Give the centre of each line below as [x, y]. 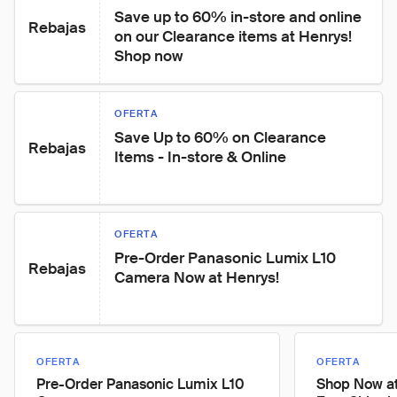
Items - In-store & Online [200, 157]
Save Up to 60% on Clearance [222, 137]
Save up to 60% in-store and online [240, 17]
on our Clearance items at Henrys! [235, 36]
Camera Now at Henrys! [197, 277]
